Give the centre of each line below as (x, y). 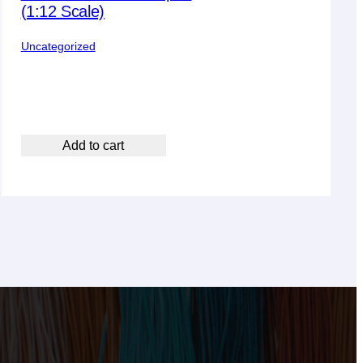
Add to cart (94, 145)
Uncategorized (58, 46)
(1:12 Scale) (62, 11)
